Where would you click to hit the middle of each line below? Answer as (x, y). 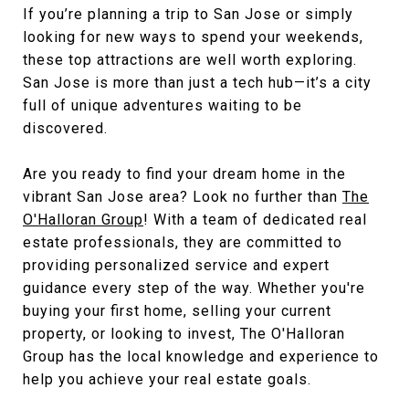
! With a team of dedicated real (255, 220)
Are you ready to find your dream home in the (184, 174)
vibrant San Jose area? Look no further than (183, 197)
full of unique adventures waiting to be (163, 105)
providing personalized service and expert (176, 265)
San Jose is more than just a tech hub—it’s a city (197, 83)
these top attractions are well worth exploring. (190, 60)
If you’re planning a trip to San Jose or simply (188, 14)
